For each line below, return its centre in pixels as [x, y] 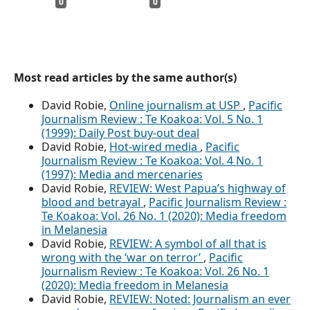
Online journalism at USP [176, 105]
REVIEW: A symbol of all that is [188, 243]
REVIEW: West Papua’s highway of [198, 188]
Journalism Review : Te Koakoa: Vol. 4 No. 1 [152, 160]
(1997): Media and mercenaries [122, 174]
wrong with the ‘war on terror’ [122, 257]
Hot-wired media [155, 146]
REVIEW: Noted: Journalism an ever [200, 299]
